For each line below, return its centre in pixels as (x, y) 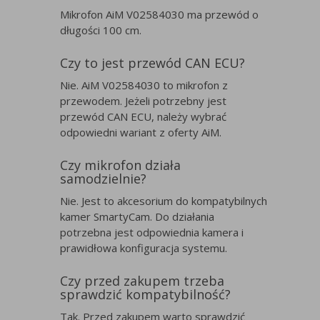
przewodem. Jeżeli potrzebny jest (143, 101)
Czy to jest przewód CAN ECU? (152, 63)
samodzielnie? (103, 179)
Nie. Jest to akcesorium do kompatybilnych (164, 201)
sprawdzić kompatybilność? (145, 295)
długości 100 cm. (101, 30)
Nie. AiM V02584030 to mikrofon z (144, 85)
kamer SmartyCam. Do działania (137, 217)
